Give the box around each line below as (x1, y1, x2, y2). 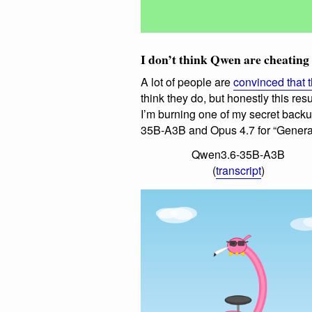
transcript (215, 162, 261, 179)
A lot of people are (141, 73, 233, 90)
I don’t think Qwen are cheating (141, 49, 309, 68)
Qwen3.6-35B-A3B (192, 146, 285, 163)
